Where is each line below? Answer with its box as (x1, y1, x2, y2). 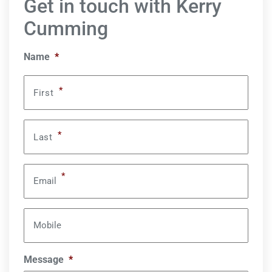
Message (24, 254, 64, 265)
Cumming (24, 17, 108, 40)
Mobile (33, 220, 61, 231)
